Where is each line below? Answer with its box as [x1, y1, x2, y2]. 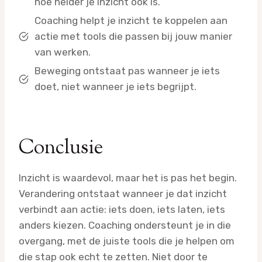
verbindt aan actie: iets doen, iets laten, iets [19, 204, 225, 216]
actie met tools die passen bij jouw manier [35, 30, 232, 43]
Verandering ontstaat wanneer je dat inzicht [19, 188, 227, 200]
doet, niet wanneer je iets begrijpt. [35, 81, 196, 93]
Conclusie [19, 134, 103, 163]
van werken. [35, 46, 91, 58]
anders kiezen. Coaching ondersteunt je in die [19, 219, 231, 232]
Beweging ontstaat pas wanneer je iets [35, 65, 220, 77]
